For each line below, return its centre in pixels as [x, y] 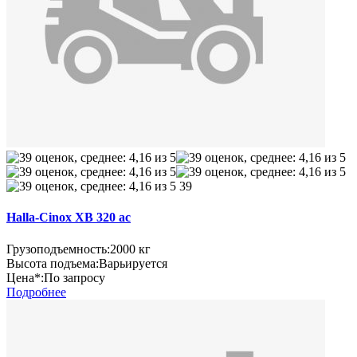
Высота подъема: [53, 263]
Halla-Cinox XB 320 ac [69, 218]
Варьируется [133, 263]
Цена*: [25, 277]
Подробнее [36, 292]
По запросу [75, 277]
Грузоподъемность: [58, 249]
